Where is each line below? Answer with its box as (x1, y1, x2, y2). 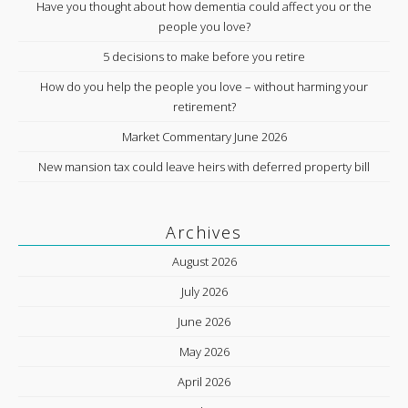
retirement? (172, 98, 236, 115)
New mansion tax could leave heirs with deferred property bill (38, 158, 370, 175)
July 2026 (180, 283, 228, 300)
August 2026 (171, 253, 237, 270)
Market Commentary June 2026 (121, 128, 287, 145)
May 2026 (178, 343, 229, 360)
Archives (166, 221, 242, 243)
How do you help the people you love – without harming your (40, 78, 368, 95)
